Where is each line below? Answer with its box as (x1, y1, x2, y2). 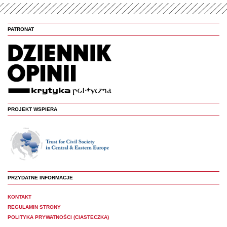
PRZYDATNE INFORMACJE (8, 175, 73, 181)
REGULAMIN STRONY (8, 204, 61, 210)
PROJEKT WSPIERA (8, 106, 57, 112)
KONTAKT (8, 194, 31, 200)
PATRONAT (8, 26, 34, 32)
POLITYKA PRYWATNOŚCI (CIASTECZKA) (8, 214, 109, 220)
